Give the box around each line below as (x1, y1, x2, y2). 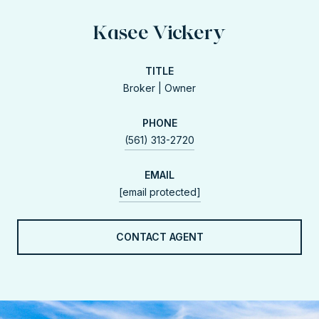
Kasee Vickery (93, 19, 226, 44)
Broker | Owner (123, 81, 196, 94)
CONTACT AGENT (115, 230, 204, 243)
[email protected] (118, 185, 201, 198)
